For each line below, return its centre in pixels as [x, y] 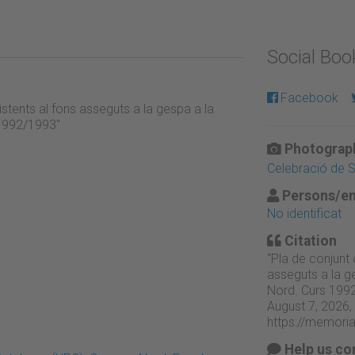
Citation [309, 240]
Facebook [309, 97]
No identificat [304, 213]
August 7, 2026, [309, 306]
